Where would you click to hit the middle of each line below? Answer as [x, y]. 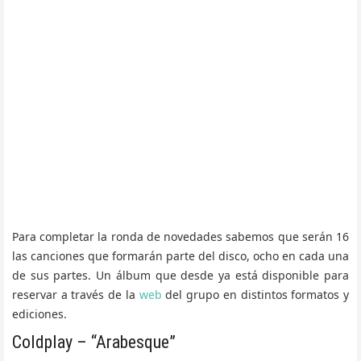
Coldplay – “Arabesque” [94, 342]
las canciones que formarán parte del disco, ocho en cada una [180, 256]
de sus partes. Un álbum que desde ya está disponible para [180, 276]
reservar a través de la [76, 295]
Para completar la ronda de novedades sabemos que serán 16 [180, 237]
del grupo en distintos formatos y [255, 295]
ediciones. [39, 314]
